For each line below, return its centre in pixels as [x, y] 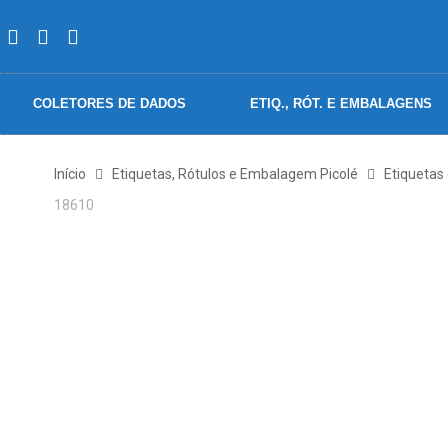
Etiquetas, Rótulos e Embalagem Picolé [234, 174]
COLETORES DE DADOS [109, 103]
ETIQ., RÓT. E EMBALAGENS [341, 103]
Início [69, 174]
